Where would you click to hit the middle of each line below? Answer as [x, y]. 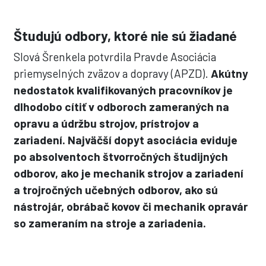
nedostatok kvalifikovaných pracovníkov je [123, 90]
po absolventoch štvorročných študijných [121, 156]
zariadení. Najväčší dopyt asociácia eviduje [126, 140]
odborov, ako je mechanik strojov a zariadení [129, 173]
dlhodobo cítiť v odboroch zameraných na [122, 107]
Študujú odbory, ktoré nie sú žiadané [126, 36]
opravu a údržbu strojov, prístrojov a [107, 123]
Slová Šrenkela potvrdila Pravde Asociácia [115, 57]
